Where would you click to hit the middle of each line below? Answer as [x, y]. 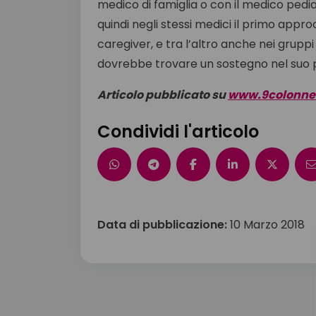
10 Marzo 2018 [267, 225]
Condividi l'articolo [178, 132]
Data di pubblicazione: [164, 225]
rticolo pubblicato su [166, 95]
